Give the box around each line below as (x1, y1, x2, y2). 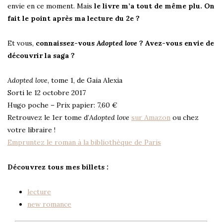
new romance (27, 200, 71, 209)
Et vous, (7, 39, 36, 48)
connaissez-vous (36, 39, 97, 48)
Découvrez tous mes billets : (7, 163, 109, 172)
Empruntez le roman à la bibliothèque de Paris (7, 138, 161, 147)
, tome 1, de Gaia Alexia (48, 76, 122, 85)
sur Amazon (131, 113, 170, 122)
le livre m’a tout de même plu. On (94, 1, 215, 11)
